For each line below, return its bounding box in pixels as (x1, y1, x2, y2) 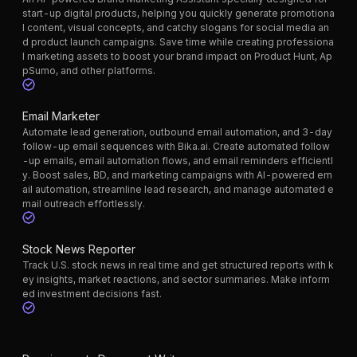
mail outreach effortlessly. (22, 198, 145, 210)
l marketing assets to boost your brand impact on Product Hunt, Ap (22, 50, 332, 63)
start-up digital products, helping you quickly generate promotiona (22, 7, 335, 20)
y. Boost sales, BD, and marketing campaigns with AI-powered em (22, 169, 332, 182)
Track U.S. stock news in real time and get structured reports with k (22, 259, 334, 272)
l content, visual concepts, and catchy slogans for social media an (22, 22, 329, 34)
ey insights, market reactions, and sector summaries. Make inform (22, 273, 330, 286)
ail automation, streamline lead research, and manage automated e (22, 183, 334, 196)
